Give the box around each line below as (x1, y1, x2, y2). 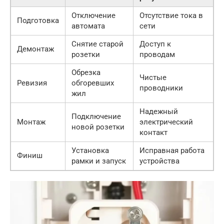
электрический (139, 117, 193, 126)
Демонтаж (17, 44, 54, 53)
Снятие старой (71, 39, 123, 48)
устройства (139, 156, 179, 165)
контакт (139, 128, 167, 137)
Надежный (139, 107, 178, 116)
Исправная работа (139, 146, 204, 155)
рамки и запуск (71, 156, 126, 165)
